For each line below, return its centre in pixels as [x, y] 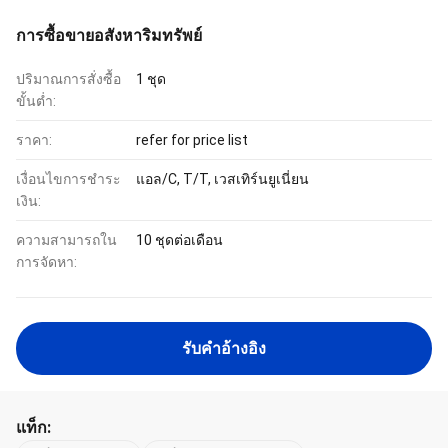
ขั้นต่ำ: [36, 101]
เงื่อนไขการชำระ [68, 179]
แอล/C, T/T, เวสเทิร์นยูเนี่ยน [222, 179]
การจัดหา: [46, 262]
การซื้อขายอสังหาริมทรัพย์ [109, 35]
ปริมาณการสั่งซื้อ [68, 79]
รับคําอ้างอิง [224, 348]
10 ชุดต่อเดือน [179, 240]
